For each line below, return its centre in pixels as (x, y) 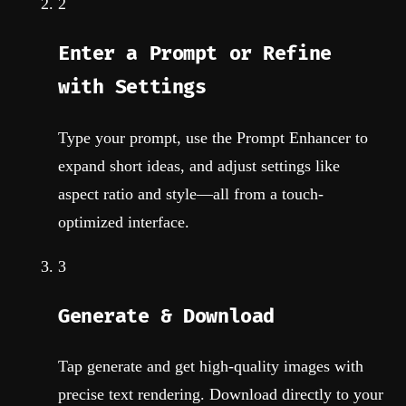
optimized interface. (124, 222)
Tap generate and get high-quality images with (211, 367)
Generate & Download (166, 317)
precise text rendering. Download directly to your (221, 395)
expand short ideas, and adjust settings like (199, 165)
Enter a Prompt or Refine (195, 54)
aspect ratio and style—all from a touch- (191, 193)
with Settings (132, 88)
